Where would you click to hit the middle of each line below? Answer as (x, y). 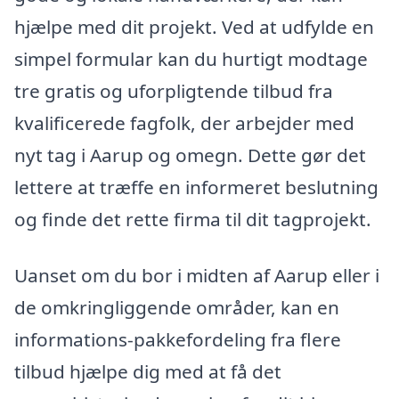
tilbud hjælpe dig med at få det (148, 372)
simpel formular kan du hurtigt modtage (191, 58)
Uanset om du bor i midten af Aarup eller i (197, 276)
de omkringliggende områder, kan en (177, 308)
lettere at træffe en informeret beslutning (196, 187)
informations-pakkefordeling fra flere (178, 340)
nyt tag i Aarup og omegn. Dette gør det (190, 155)
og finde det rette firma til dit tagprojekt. (193, 219)
